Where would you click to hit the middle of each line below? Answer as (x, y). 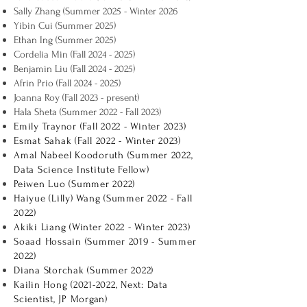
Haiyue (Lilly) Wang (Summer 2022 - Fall (103, 198)
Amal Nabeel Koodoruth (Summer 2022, (103, 155)
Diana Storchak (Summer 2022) (84, 270)
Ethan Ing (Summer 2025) (65, 40)
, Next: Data (142, 285)
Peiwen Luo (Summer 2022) (74, 184)
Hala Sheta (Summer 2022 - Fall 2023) (87, 112)
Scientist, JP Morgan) (61, 299)
